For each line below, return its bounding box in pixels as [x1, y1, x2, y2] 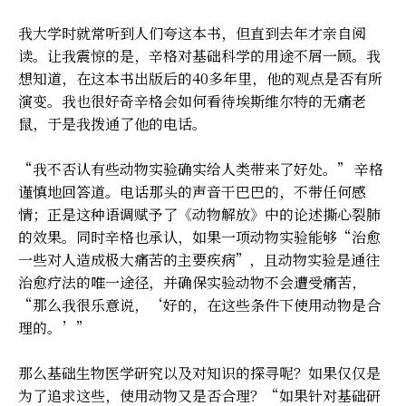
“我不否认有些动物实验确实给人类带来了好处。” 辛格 [18, 158, 383, 179]
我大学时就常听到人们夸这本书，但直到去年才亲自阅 [18, 22, 366, 43]
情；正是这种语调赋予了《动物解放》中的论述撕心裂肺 [18, 203, 381, 225]
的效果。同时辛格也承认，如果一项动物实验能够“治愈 [18, 226, 381, 247]
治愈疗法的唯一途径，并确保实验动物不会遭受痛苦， [18, 271, 366, 293]
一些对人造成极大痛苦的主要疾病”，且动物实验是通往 [18, 248, 380, 270]
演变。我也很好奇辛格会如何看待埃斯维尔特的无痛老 [18, 90, 366, 111]
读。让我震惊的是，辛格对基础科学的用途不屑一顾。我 [18, 44, 381, 66]
